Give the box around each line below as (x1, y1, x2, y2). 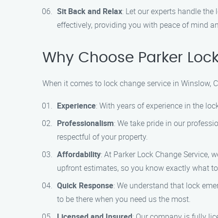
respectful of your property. (57, 131, 148, 142)
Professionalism (57, 118, 114, 128)
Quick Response (57, 180, 113, 191)
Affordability (57, 149, 101, 160)
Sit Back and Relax (57, 6, 122, 17)
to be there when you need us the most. (57, 194, 191, 204)
